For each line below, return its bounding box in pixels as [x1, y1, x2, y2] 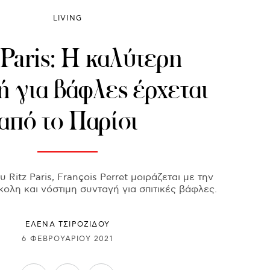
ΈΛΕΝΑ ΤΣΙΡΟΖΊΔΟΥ [25, 220, 110, 230]
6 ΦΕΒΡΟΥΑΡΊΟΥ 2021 [22, 234, 113, 243]
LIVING [52, 14, 83, 24]
